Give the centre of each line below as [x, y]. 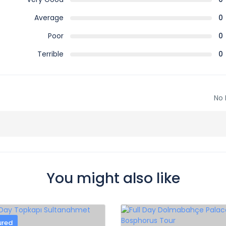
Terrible [50, 54]
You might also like [113, 178]
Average [49, 18]
